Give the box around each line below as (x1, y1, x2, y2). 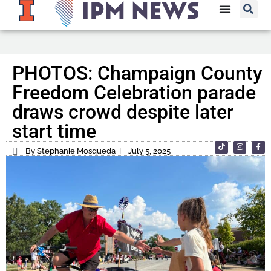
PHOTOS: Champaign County (12, 62, 263, 85)
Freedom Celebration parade (12, 81, 256, 105)
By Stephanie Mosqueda (25, 146, 116, 156)
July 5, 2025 (128, 146, 171, 156)
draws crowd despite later (12, 100, 233, 124)
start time (12, 120, 96, 143)
